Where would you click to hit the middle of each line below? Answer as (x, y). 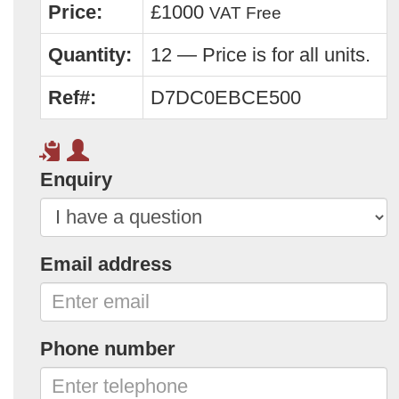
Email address (106, 264)
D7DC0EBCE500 (226, 97)
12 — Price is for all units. (261, 54)
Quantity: (90, 54)
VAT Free (245, 12)
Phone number (108, 348)
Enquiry (76, 179)
